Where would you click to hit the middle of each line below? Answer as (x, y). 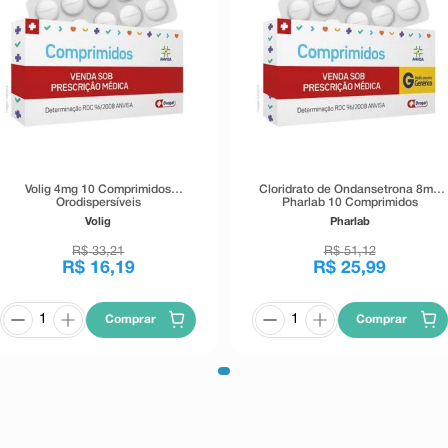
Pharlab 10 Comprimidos (349, 202)
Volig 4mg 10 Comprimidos (98, 189)
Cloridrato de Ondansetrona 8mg (350, 189)
